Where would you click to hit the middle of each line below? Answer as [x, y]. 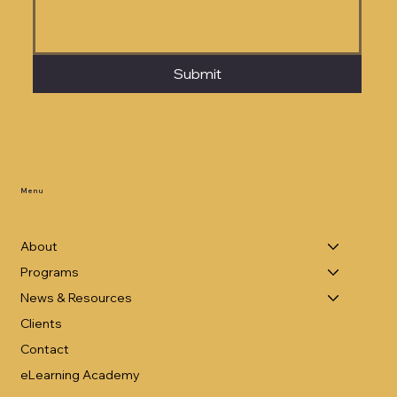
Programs [50, 272]
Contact [45, 349]
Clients [41, 323]
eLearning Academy [80, 374]
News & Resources [76, 297]
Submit [197, 74]
